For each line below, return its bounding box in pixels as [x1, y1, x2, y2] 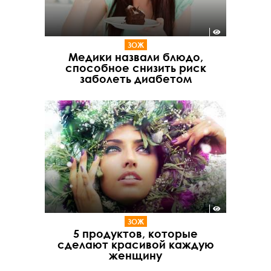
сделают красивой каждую [57, 237, 214, 251]
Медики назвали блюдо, [68, 50, 203, 64]
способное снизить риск [65, 61, 206, 75]
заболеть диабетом [79, 72, 192, 86]
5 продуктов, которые [73, 226, 198, 240]
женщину [109, 248, 162, 262]
